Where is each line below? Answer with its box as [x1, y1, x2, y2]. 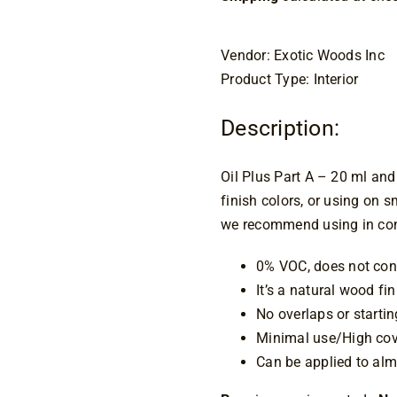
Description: [221, 115, 340, 141]
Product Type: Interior [221, 71, 359, 88]
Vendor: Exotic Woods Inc [221, 47, 385, 64]
